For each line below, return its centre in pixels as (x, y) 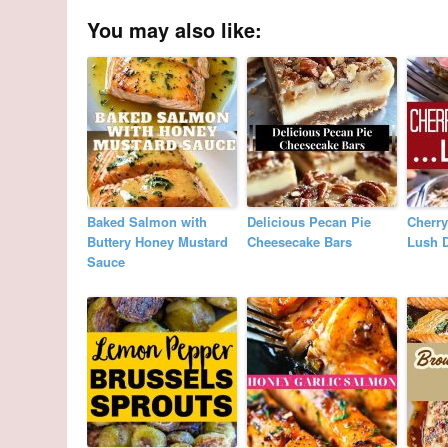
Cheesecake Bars (300, 242)
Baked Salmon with (147, 222)
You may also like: (175, 30)
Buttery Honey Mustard (158, 242)
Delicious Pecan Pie (309, 222)
